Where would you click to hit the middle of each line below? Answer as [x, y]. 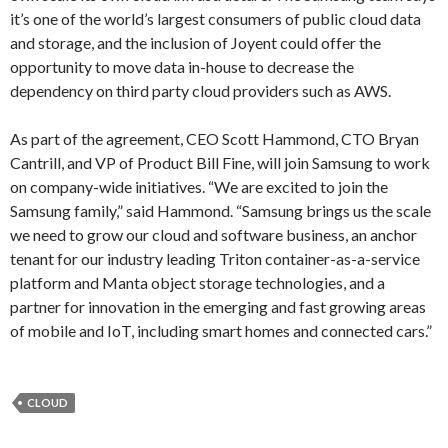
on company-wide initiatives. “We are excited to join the [199, 186]
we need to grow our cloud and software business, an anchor [213, 234]
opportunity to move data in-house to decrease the [182, 66]
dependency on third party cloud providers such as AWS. [200, 90]
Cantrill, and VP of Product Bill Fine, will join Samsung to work [220, 162]
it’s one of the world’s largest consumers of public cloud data [215, 18]
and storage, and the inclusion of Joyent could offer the [195, 42]
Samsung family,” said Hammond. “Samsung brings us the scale [220, 210]
